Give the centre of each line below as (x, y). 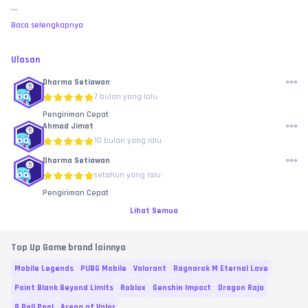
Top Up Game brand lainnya (68, 248)
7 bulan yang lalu (126, 97)
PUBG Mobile (103, 269)
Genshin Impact (182, 288)
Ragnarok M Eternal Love (221, 269)
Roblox (133, 288)
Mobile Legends (44, 269)
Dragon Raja (241, 288)
